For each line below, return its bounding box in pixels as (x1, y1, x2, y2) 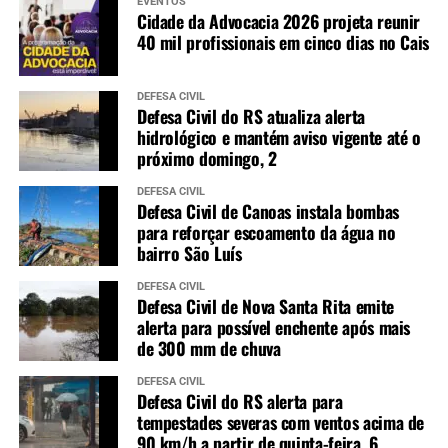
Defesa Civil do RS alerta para (136, 388, 343, 415)
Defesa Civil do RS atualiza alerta (136, 103, 365, 130)
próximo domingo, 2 (136, 145, 277, 172)
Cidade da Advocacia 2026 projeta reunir (136, 8, 421, 35)
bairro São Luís (136, 240, 242, 267)
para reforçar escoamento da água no (136, 219, 396, 246)
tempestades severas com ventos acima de (136, 409, 425, 436)
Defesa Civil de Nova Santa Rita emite (136, 293, 394, 320)
